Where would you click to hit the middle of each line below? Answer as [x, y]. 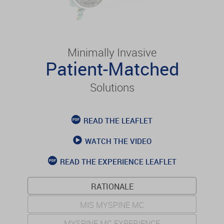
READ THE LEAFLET [118, 120]
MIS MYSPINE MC [112, 205]
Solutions [112, 87]
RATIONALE [112, 186]
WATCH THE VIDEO [118, 141]
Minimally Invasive [112, 52]
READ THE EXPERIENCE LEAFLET [118, 161]
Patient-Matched [112, 68]
